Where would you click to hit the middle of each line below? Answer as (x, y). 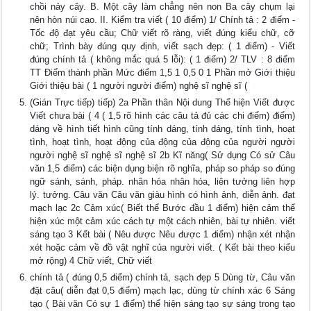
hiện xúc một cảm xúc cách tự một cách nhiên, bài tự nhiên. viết (162, 221)
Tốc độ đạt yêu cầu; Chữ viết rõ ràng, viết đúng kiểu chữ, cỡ (162, 33)
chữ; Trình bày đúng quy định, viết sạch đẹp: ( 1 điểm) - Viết (162, 47)
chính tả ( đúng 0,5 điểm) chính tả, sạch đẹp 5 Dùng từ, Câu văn (162, 278)
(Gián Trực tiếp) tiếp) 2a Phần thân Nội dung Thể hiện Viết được (162, 103)
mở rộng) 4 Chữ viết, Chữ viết (91, 261)
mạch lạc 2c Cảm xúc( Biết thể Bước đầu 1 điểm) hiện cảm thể (162, 208)
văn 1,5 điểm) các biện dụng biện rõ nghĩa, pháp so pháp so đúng (162, 169)
